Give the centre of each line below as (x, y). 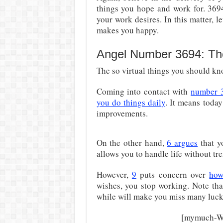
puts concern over (173, 174)
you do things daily (131, 102)
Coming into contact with (144, 91)
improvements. (122, 113)
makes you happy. (127, 30)
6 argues (182, 143)
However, (114, 174)
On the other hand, (132, 143)
